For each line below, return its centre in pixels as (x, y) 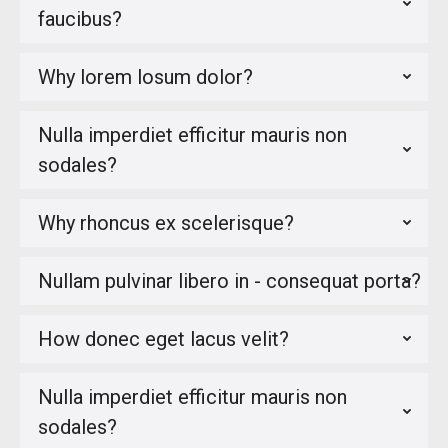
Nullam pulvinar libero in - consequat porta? (229, 281)
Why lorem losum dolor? (145, 77)
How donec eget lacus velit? (163, 339)
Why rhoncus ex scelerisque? (166, 223)
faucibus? (80, 19)
